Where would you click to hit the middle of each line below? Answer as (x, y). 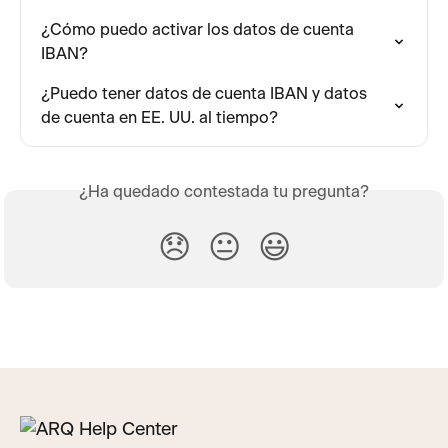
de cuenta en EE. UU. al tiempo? (159, 117)
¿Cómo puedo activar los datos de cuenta (199, 29)
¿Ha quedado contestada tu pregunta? (224, 191)
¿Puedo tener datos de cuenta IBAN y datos (206, 93)
